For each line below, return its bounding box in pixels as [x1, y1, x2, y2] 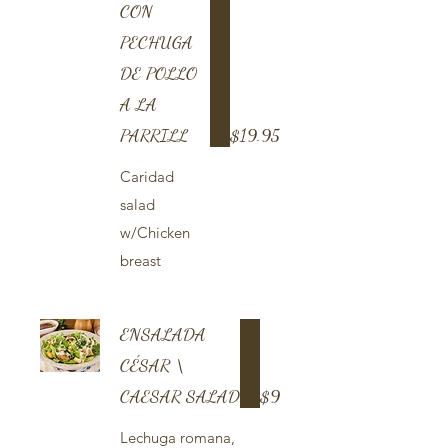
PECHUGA [120, 31, 193, 53]
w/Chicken [120, 223, 190, 242]
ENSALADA [120, 323, 206, 345]
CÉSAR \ [120, 354, 185, 376]
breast [120, 251, 161, 270]
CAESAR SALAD [120, 385, 240, 407]
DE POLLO [120, 62, 197, 84]
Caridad [120, 167, 174, 186]
